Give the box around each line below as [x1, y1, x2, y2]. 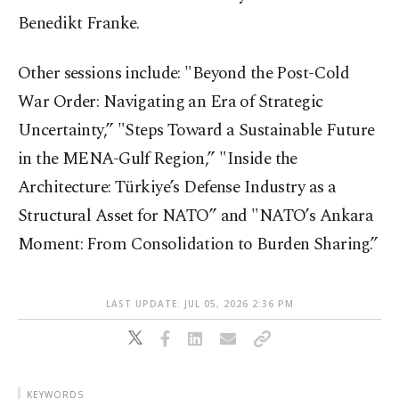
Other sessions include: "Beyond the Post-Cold [18, 61, 350, 87]
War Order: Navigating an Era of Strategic [18, 89, 323, 116]
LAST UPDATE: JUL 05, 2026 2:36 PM [105, 297, 294, 311]
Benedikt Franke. [18, 11, 140, 37]
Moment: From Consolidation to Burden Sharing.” [18, 232, 379, 258]
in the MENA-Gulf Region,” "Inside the [18, 146, 297, 173]
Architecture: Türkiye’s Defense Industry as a [18, 175, 337, 201]
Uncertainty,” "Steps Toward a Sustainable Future [18, 118, 375, 144]
